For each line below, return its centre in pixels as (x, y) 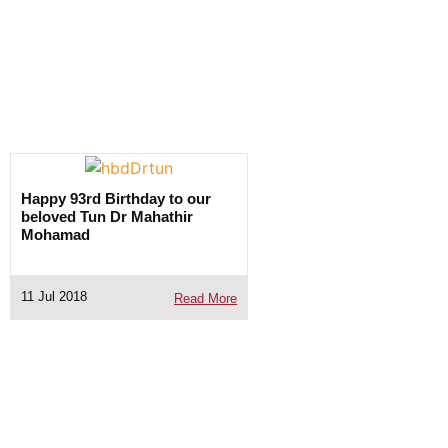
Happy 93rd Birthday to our (116, 198)
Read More (206, 298)
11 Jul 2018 (54, 297)
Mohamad (55, 234)
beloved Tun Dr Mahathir (107, 216)
